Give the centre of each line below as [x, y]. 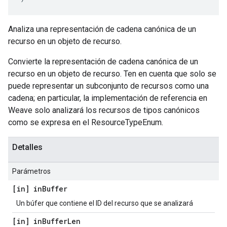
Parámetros [31, 171]
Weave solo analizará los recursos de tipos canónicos [104, 110]
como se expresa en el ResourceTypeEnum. [86, 122]
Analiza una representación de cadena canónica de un [102, 29]
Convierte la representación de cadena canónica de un [103, 62]
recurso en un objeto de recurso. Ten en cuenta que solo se [112, 74]
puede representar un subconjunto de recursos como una [108, 86]
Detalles [27, 147]
